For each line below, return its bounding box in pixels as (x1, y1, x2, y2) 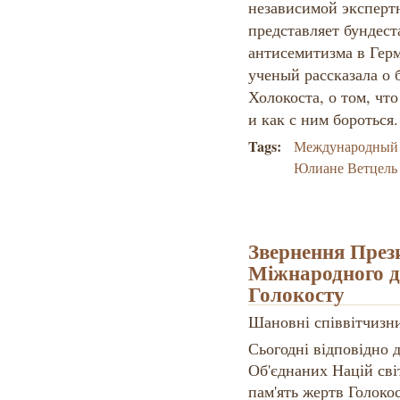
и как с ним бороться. (247, 108, 398, 130)
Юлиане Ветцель (294, 158, 398, 178)
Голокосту (247, 279, 345, 310)
